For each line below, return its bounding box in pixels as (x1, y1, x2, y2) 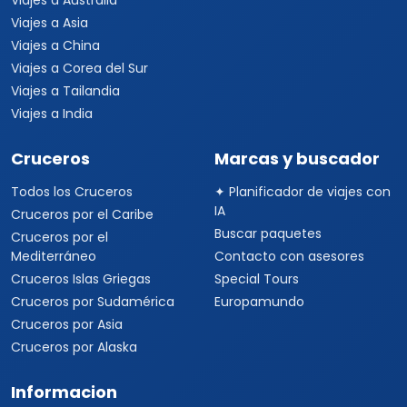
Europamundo (214, 293, 304, 311)
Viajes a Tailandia (11, 82, 120, 100)
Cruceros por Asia (11, 315, 123, 333)
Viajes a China (11, 36, 100, 55)
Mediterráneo (11, 247, 96, 265)
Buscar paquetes (214, 224, 322, 243)
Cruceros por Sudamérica (11, 293, 174, 311)
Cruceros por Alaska (11, 338, 137, 356)
